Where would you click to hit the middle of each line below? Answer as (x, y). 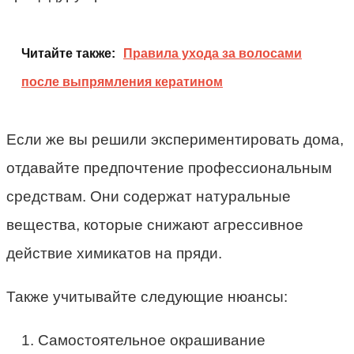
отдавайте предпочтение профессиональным (169, 168)
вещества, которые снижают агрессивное (155, 224)
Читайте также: (68, 53)
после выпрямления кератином (122, 81)
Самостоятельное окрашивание (152, 340)
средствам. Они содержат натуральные (149, 196)
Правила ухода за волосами (213, 53)
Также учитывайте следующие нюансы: (147, 296)
